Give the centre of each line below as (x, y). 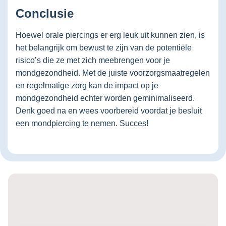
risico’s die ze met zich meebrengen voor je (93, 60)
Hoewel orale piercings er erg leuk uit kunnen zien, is (110, 35)
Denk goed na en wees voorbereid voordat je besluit (109, 110)
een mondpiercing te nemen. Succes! (86, 123)
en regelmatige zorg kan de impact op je (87, 85)
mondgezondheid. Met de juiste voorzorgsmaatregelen (113, 73)
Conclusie (45, 13)
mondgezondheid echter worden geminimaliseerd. (105, 98)
